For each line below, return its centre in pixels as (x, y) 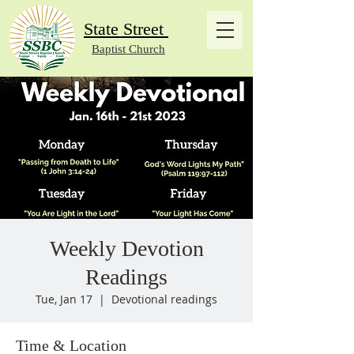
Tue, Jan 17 (64, 299)
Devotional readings (164, 299)
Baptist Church (128, 49)
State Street (126, 29)
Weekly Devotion (126, 249)
